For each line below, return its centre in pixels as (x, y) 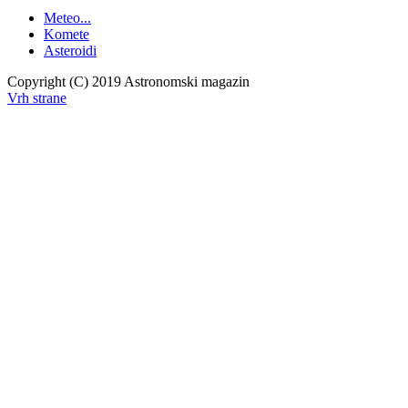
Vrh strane (37, 97)
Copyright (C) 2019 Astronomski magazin (128, 81)
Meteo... (67, 17)
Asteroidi (70, 50)
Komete (66, 34)
